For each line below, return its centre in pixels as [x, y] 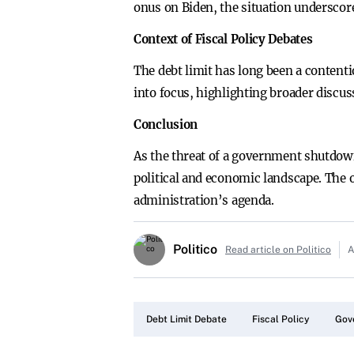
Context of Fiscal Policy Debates [223, 39]
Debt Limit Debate [186, 319]
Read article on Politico [278, 250]
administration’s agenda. [204, 200]
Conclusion [166, 124]
